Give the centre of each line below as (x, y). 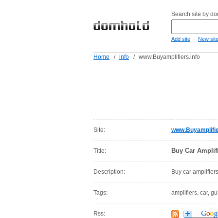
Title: (100, 151)
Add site (181, 39)
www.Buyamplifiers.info (169, 57)
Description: (109, 172)
